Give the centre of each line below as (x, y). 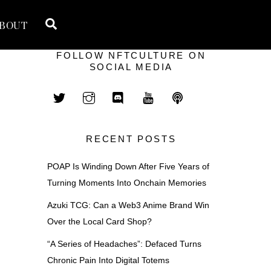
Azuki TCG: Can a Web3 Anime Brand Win (128, 205)
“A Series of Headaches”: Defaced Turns (124, 244)
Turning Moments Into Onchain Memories (126, 183)
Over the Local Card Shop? (99, 221)
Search (75, 23)
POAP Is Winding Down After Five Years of (128, 166)
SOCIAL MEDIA (131, 67)
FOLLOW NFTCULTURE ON (131, 56)
